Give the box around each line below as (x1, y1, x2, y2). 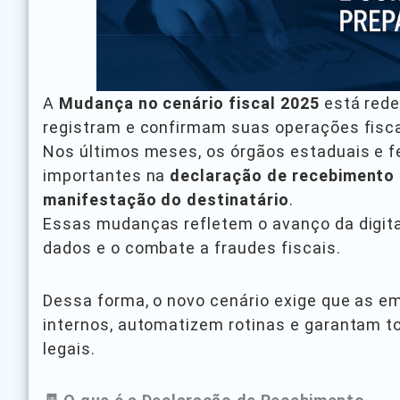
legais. (43, 338, 96, 358)
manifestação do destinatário (43, 190, 289, 210)
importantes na (43, 166, 171, 186)
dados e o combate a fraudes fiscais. (43, 238, 341, 258)
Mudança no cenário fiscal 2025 (58, 94, 320, 113)
